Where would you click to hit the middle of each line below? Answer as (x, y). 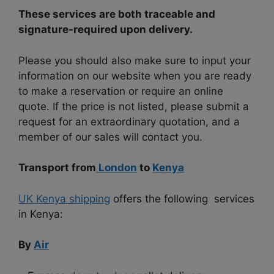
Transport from (57, 168)
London (117, 168)
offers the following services (182, 198)
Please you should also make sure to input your (135, 60)
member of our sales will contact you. (110, 137)
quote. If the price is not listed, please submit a (134, 106)
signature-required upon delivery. (106, 30)
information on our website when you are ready (135, 76)
